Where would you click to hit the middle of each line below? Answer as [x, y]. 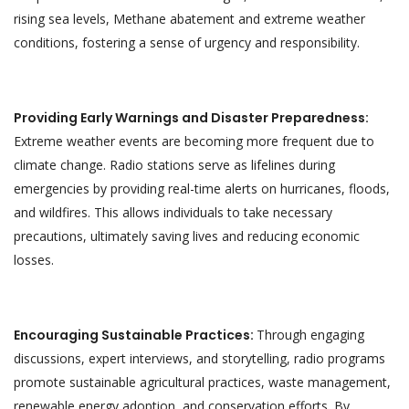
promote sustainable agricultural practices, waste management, [202, 382]
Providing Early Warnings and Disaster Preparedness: [191, 117]
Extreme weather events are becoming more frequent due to [194, 141]
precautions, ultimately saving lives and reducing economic [187, 236]
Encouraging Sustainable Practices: [135, 335]
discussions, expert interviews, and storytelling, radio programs [199, 358]
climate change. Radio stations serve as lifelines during [174, 164]
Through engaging [310, 334]
